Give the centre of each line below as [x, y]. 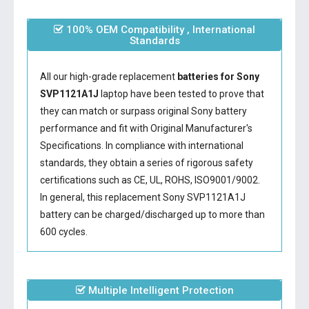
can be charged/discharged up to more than [168, 215]
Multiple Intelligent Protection [159, 290]
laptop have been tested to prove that [181, 94]
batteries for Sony [218, 77]
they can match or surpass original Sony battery [143, 111]
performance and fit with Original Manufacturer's [146, 128]
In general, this [72, 197]
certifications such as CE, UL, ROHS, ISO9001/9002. [150, 180]
